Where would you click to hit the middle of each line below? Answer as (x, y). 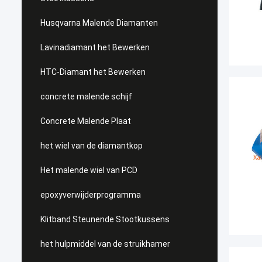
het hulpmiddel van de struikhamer (105, 244)
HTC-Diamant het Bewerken (93, 72)
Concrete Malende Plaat (86, 121)
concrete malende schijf (86, 96)
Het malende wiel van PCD (89, 170)
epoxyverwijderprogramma (91, 195)
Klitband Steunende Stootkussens (105, 219)
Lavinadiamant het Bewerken (95, 47)
